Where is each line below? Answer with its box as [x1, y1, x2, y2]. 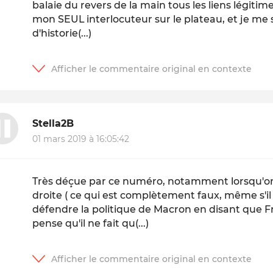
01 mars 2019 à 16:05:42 [32, 133, 130, 145]
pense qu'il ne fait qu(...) [32, 218, 149, 230]
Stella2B [32, 117, 74, 129]
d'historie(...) [32, 27, 92, 40]
